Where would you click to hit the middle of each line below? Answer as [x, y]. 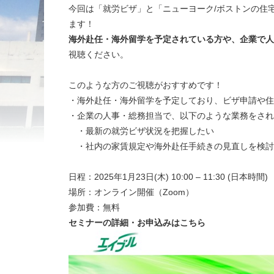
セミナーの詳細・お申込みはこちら [137, 223]
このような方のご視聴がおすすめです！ [146, 85]
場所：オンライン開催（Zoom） [131, 192]
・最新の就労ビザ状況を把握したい [141, 131]
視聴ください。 [98, 54]
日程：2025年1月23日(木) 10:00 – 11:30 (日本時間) [168, 177]
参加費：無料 [94, 207]
